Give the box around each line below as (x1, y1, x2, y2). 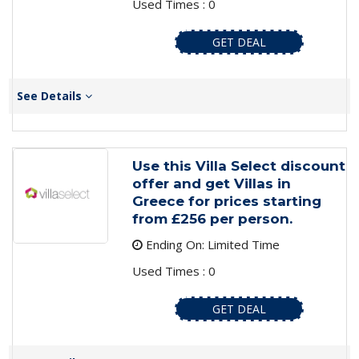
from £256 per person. (131, 211, 292, 228)
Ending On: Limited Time (142, 236, 280, 253)
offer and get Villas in (131, 175, 291, 192)
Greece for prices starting (131, 193, 321, 210)
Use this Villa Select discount (131, 158, 345, 175)
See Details (17, 88, 85, 104)
